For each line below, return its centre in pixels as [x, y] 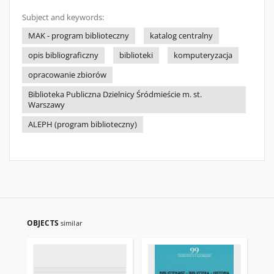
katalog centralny [181, 36]
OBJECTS [44, 223]
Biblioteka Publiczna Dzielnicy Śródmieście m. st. [115, 94]
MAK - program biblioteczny [79, 36]
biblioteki [136, 55]
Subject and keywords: [63, 17]
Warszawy [46, 105]
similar [71, 223]
